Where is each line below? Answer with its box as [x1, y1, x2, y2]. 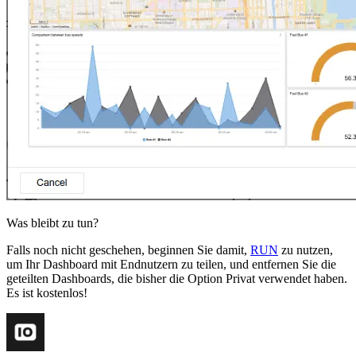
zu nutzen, [278, 242, 333, 257]
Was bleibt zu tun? [6, 215, 99, 230]
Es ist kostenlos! [6, 285, 87, 300]
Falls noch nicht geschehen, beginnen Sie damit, [6, 242, 250, 257]
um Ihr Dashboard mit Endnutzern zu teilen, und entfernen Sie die [6, 257, 336, 271]
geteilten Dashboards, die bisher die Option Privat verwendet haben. [6, 271, 347, 285]
